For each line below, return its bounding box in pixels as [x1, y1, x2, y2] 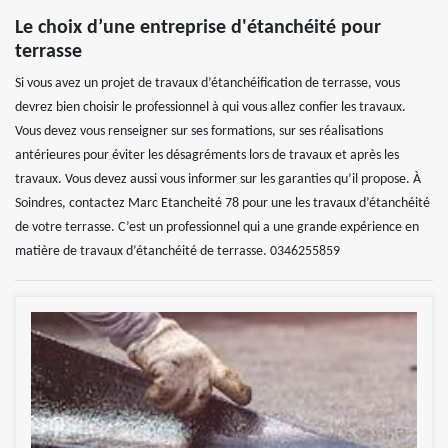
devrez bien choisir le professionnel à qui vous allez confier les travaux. [15, 100, 406, 116]
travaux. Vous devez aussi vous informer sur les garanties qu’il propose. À [15, 172, 421, 188]
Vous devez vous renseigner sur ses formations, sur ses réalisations [15, 124, 383, 140]
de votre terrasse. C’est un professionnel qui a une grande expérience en [15, 220, 419, 236]
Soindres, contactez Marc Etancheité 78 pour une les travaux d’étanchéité [15, 196, 430, 212]
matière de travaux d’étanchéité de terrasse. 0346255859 [15, 244, 340, 260]
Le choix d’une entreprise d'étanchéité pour [15, 18, 381, 39]
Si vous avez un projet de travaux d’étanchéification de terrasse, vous [15, 76, 400, 92]
